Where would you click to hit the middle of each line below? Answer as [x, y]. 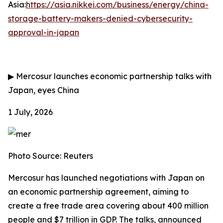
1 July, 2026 [30, 112]
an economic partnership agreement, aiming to [98, 192]
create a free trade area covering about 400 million [108, 206]
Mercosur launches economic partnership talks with [113, 76]
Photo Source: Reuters [51, 156]
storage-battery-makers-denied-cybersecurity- [100, 18]
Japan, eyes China [44, 90]
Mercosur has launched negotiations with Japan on [106, 178]
